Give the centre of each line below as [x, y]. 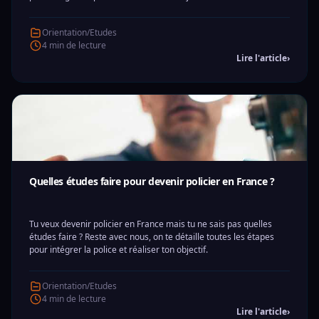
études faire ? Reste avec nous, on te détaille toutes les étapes [152, 237]
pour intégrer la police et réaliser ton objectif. [119, 250]
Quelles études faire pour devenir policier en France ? [152, 181]
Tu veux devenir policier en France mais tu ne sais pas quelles [151, 224]
